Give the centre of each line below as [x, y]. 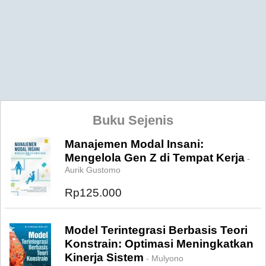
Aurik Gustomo [93, 170]
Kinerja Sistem [104, 257]
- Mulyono [164, 258]
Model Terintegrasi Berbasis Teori [156, 230]
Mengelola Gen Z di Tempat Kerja [155, 158]
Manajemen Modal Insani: [134, 144]
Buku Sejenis [133, 120]
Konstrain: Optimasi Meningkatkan [159, 244]
